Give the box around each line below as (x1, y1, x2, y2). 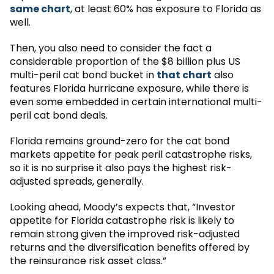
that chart (157, 67, 212, 82)
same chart (10, 1, 70, 16)
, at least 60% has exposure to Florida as (70, 1, 261, 16)
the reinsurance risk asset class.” (10, 253, 166, 268)
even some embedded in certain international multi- (10, 94, 262, 109)
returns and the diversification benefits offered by (10, 240, 250, 254)
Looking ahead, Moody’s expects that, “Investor (10, 199, 235, 214)
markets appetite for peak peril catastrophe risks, (10, 147, 252, 161)
